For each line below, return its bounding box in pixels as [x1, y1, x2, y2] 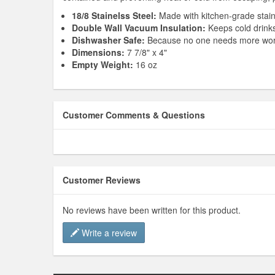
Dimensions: [72, 46, 125, 59]
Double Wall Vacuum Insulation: [72, 21, 206, 34]
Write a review [79, 227, 137, 239]
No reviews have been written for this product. [63, 204, 241, 217]
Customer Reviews [63, 174, 141, 187]
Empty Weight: [72, 58, 133, 71]
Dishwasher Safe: [72, 34, 147, 47]
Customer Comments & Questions [63, 109, 205, 122]
